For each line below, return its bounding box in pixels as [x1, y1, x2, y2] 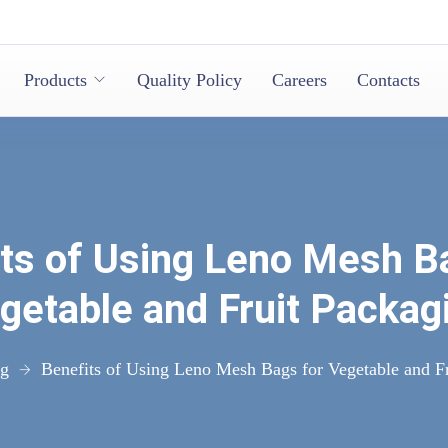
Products [23, 70, 87, 91]
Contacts [356, 70, 420, 91]
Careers [271, 70, 327, 91]
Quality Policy [136, 70, 242, 91]
